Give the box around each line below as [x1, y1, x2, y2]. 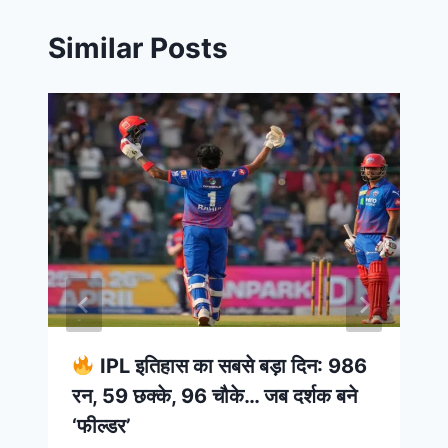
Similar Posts [48, 30, 228, 65]
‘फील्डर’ [72, 414, 131, 439]
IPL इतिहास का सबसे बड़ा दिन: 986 [94, 354, 367, 379]
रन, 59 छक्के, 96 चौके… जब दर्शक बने [72, 384, 357, 409]
